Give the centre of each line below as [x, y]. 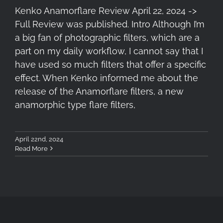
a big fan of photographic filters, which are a [107, 37]
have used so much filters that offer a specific [111, 64]
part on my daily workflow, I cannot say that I [109, 51]
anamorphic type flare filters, [75, 105]
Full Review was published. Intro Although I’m [110, 24]
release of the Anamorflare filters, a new [99, 91]
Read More [31, 148]
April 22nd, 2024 [39, 139]
